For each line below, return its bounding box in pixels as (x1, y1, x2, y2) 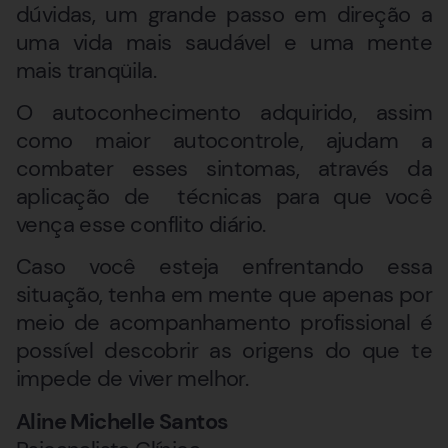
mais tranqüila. (16, 55, 156, 85)
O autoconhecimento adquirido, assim (16, 98, 432, 128)
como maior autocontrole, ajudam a (16, 126, 432, 156)
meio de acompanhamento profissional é (16, 308, 432, 338)
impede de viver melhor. (16, 364, 249, 394)
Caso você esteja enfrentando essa (16, 252, 432, 282)
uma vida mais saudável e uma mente (16, 27, 432, 57)
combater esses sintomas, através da (16, 154, 432, 184)
